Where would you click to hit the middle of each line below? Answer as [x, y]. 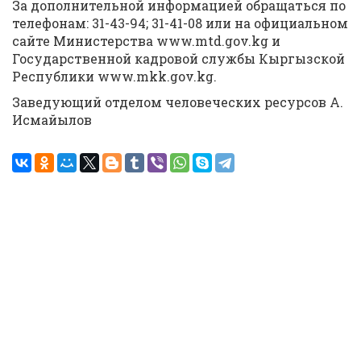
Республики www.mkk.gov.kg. [114, 76]
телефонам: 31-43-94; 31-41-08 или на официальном [180, 23]
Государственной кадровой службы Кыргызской [178, 58]
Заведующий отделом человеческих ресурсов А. [178, 102]
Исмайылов [52, 120]
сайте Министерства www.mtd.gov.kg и [146, 41]
